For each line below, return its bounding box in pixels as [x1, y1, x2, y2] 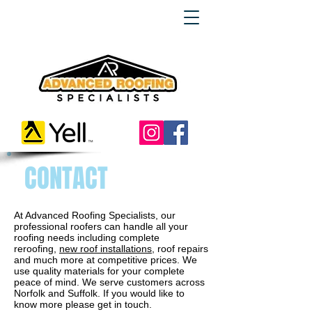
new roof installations [59, 243, 152, 254]
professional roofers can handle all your [14, 221, 188, 232]
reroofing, [14, 243, 59, 254]
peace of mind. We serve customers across [14, 276, 205, 288]
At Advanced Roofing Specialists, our [14, 210, 175, 221]
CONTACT [24, 159, 108, 197]
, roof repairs [152, 243, 208, 254]
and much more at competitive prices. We [14, 254, 197, 265]
